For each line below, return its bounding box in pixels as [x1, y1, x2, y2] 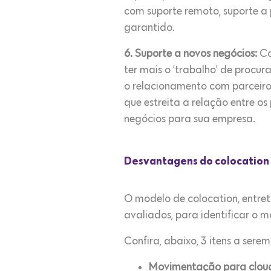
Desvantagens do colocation [124, 156, 269, 167]
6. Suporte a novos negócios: [124, 48, 257, 59]
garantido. [124, 22, 175, 33]
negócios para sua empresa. [124, 114, 255, 125]
